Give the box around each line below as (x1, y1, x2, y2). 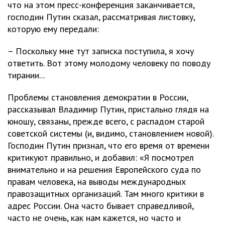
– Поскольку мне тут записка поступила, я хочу (8, 45, 194, 57)
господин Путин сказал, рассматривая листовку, (8, 11, 195, 23)
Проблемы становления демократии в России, (8, 91, 188, 103)
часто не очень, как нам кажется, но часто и (8, 212, 181, 223)
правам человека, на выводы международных (8, 176, 186, 187)
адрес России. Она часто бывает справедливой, (8, 200, 193, 211)
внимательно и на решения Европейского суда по (8, 164, 201, 175)
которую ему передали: (8, 23, 99, 35)
